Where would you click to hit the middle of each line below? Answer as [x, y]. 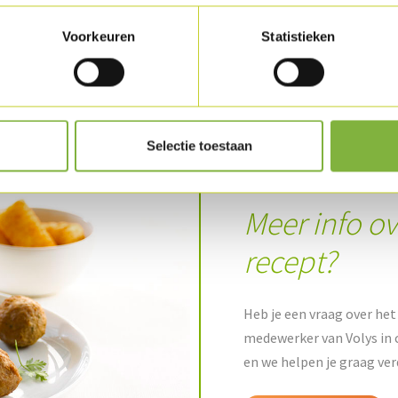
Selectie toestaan [199, 146]
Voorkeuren [99, 36]
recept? [290, 261]
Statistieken [298, 36]
